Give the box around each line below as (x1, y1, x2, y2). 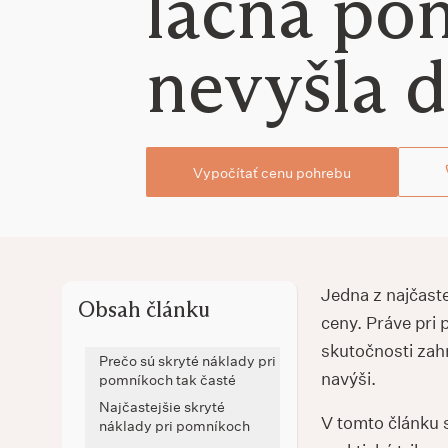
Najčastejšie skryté (99, 397, 225, 416)
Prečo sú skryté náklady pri (99, 351, 276, 370)
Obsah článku (78, 296, 210, 323)
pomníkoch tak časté (99, 370, 236, 389)
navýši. (321, 367, 376, 390)
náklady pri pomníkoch (99, 416, 250, 435)
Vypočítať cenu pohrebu (193, 162, 351, 182)
